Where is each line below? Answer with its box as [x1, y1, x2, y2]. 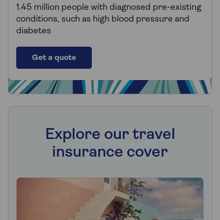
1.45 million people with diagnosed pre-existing [16, 2, 201, 12]
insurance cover [52, 144, 168, 161]
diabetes [16, 26, 51, 36]
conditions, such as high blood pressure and [16, 14, 190, 24]
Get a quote [32, 54, 76, 62]
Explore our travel [45, 127, 175, 143]
